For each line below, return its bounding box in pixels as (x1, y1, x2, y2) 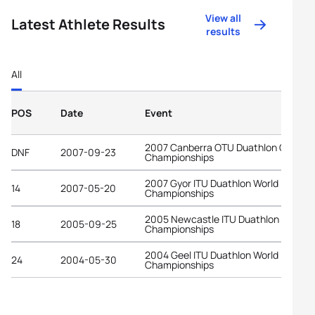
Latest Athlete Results (11, 15, 165, 34)
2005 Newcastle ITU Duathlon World (145, 212, 307, 226)
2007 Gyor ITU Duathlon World (145, 176, 278, 190)
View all (205, 11, 242, 25)
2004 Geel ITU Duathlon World (145, 247, 278, 262)
